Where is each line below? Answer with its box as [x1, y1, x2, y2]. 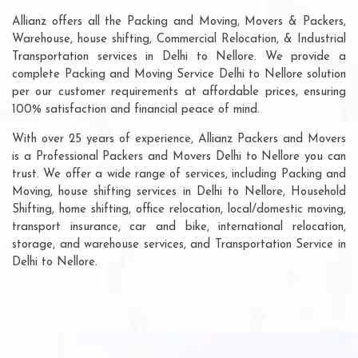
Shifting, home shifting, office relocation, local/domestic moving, [12, 203, 346, 216]
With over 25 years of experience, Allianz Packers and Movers [12, 133, 346, 145]
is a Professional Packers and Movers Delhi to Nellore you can [12, 150, 346, 163]
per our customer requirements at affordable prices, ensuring [12, 86, 346, 98]
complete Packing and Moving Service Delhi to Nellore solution [12, 68, 346, 81]
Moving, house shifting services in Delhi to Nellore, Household [12, 185, 346, 198]
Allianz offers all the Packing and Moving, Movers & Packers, [12, 15, 346, 28]
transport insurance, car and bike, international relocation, [12, 221, 346, 233]
